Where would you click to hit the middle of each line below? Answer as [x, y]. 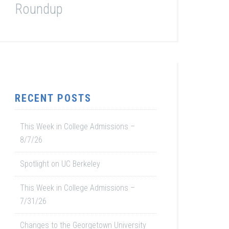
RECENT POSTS [53, 98]
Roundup [39, 9]
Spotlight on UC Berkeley [60, 164]
